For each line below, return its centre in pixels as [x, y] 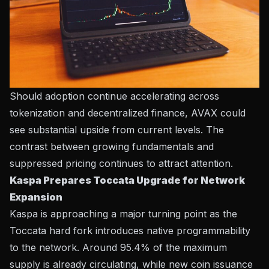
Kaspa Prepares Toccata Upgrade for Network [127, 180]
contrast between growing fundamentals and [112, 146]
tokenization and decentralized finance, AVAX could [128, 113]
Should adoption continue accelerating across [114, 96]
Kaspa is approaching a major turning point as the [123, 213]
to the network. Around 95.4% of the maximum [118, 247]
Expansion [36, 197]
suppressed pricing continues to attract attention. [121, 163]
